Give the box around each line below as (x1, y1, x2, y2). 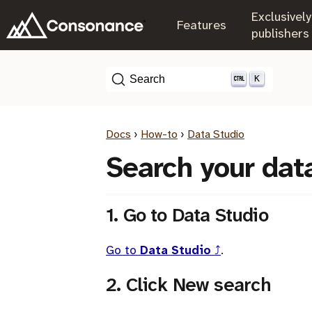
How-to (141, 127, 178, 141)
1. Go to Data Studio (106, 203, 268, 228)
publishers (251, 25, 309, 42)
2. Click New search (106, 272, 272, 297)
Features (177, 17, 226, 33)
